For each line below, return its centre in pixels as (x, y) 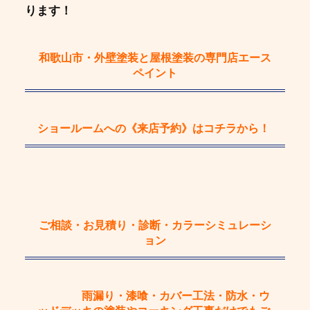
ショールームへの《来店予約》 (115, 128)
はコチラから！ (231, 128)
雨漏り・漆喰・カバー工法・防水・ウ (175, 296)
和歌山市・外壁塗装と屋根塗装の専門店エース (155, 57)
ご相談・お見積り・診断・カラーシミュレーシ (155, 225)
